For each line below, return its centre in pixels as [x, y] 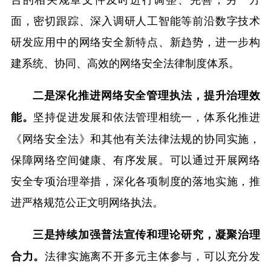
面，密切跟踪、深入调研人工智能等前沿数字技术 [135, 20]
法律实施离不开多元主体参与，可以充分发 [153, 255]
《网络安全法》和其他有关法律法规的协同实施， [135, 138]
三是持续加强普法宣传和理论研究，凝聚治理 [146, 234]
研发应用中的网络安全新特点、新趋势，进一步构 [135, 41]
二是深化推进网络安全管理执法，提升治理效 [146, 95]
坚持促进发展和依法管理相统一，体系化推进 [147, 116]
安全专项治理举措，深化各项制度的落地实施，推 [135, 180]
